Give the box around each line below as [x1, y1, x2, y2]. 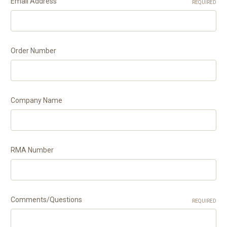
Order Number [11, 47, 56, 55]
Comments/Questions [11, 196, 82, 204]
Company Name [11, 96, 62, 104]
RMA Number [11, 146, 54, 154]
